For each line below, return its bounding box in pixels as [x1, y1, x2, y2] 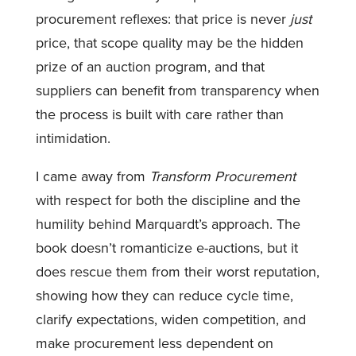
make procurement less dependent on [35, 334, 273, 352]
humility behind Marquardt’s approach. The [35, 215, 300, 233]
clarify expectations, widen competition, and [35, 310, 306, 328]
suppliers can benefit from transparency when [35, 81, 319, 99]
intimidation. [35, 129, 110, 147]
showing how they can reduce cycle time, [35, 286, 293, 304]
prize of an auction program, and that [35, 57, 265, 75]
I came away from [35, 167, 149, 185]
